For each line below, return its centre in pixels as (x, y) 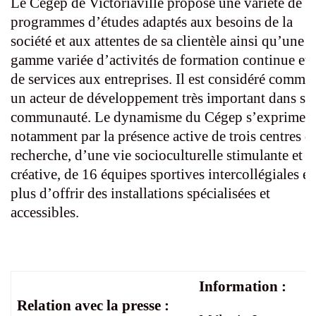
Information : (243, 287)
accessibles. (45, 213)
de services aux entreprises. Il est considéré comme (161, 79)
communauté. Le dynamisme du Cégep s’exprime (158, 117)
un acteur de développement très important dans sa (161, 98)
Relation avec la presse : (93, 306)
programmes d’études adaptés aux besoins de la (152, 22)
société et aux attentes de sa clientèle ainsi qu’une (157, 41)
